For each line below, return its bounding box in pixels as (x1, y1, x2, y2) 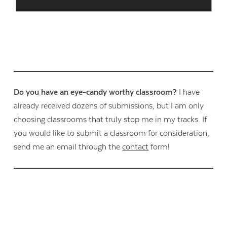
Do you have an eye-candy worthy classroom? (14, 87, 177, 97)
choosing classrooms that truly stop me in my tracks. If (14, 115, 207, 124)
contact (122, 142, 149, 152)
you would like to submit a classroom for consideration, (14, 128, 210, 138)
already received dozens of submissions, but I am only (14, 101, 204, 110)
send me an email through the (14, 142, 123, 152)
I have (177, 87, 200, 97)
